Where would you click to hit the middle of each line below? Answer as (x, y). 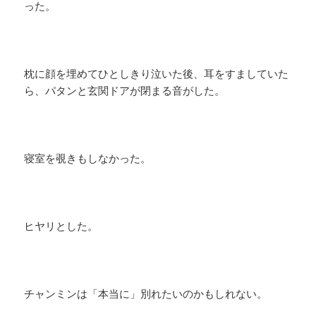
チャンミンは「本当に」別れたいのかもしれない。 (146, 294)
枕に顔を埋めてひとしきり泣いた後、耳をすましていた (157, 74)
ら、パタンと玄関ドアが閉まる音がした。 (125, 91)
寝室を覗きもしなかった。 (88, 158)
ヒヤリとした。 (61, 226)
